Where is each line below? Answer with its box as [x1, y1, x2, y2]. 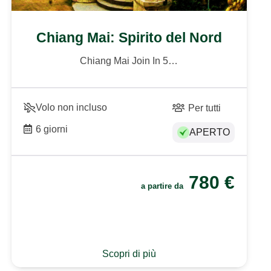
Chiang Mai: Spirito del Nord [36, 30, 222, 46]
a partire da [140, 181, 186, 191]
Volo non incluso [35, 102, 107, 113]
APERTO [189, 126, 230, 137]
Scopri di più [102, 249, 156, 260]
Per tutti [188, 102, 221, 113]
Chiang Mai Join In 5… [80, 55, 178, 66]
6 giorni [36, 123, 68, 134]
